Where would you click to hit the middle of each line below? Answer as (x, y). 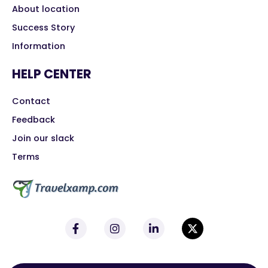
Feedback (33, 119)
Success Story (43, 27)
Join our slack (43, 138)
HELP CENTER (52, 74)
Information (39, 46)
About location (46, 9)
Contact (31, 101)
